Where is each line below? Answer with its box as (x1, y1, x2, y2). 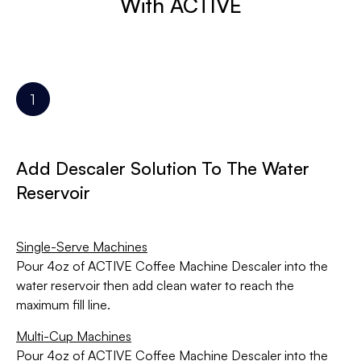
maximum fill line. (16, 297, 110, 313)
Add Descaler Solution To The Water (16, 157, 309, 180)
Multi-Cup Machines (16, 328, 131, 345)
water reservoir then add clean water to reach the (16, 277, 294, 294)
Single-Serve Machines (16, 239, 147, 255)
